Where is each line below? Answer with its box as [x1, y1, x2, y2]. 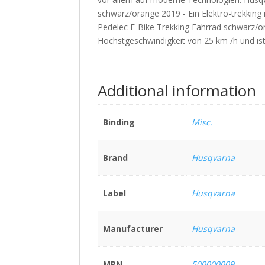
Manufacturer [102, 223, 163, 235]
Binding [102, 117, 135, 128]
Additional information [98, 80, 257, 102]
